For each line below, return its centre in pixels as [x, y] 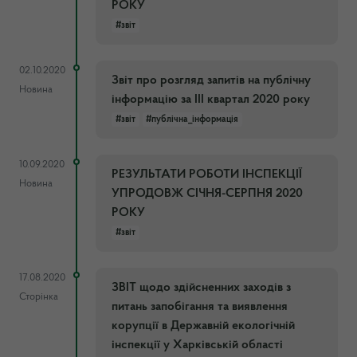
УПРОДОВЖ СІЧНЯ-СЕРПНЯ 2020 [207, 194]
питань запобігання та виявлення [200, 307]
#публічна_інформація [192, 120]
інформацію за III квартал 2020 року [211, 100]
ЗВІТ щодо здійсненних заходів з [201, 288]
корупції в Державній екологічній [203, 326]
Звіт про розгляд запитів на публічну [211, 80]
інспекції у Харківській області [197, 345]
